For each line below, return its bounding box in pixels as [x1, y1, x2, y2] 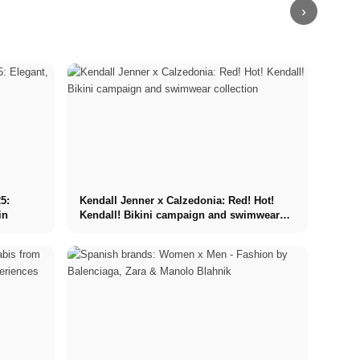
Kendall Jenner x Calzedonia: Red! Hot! [79, 194, 274, 207]
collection [79, 223, 129, 235]
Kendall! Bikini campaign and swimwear [79, 208, 280, 221]
